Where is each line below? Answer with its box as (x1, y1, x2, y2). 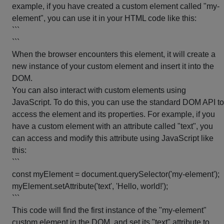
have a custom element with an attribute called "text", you (12, 122, 213, 130)
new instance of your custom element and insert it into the (12, 62, 214, 70)
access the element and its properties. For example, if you (12, 110, 215, 118)
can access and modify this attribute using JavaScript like (12, 134, 213, 142)
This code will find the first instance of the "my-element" (12, 206, 206, 214)
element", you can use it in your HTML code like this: (12, 14, 196, 22)
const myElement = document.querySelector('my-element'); (12, 170, 219, 178)
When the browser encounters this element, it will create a (12, 50, 215, 58)
